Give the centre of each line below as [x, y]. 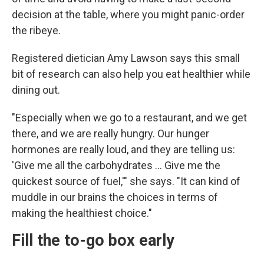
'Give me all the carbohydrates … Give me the [116, 165]
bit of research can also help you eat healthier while [131, 74]
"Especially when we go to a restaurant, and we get [129, 117]
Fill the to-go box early [93, 240]
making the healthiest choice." [82, 213]
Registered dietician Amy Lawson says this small [126, 58]
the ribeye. [36, 30]
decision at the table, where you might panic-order [128, 14]
